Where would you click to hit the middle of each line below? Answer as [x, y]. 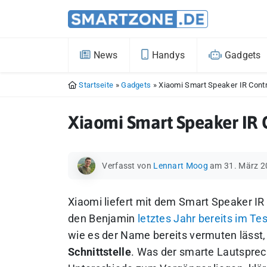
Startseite [96, 85]
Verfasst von [127, 166]
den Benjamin [103, 219]
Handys [167, 55]
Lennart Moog [181, 166]
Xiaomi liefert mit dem [123, 202]
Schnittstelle [100, 252]
